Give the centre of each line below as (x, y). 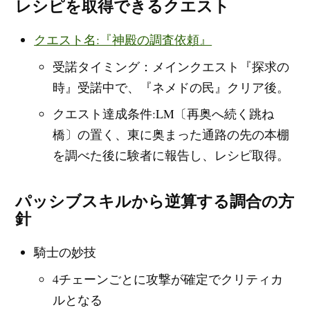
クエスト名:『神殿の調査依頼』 (123, 39)
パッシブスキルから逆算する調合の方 (155, 202)
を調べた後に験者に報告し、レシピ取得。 (171, 155)
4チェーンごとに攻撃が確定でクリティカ (167, 279)
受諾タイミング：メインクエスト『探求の (171, 66)
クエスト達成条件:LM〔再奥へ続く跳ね (163, 114)
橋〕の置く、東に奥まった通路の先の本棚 (171, 135)
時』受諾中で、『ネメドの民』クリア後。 (171, 87)
